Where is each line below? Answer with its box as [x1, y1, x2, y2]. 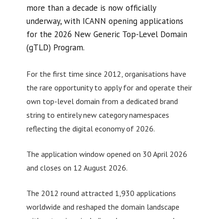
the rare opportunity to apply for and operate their [26, 82, 192, 92]
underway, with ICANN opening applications [26, 16, 183, 26]
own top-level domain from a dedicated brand [26, 96, 178, 106]
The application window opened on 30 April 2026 [26, 149, 187, 159]
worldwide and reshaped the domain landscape [26, 201, 179, 212]
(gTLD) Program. [26, 42, 85, 53]
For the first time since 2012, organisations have [26, 68, 186, 79]
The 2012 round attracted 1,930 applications [26, 188, 176, 198]
